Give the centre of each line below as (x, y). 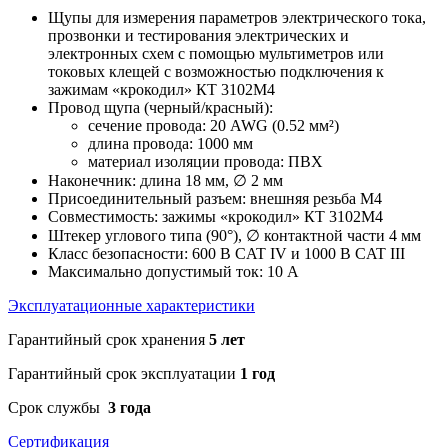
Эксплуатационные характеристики (131, 305)
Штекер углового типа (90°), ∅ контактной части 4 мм (234, 235)
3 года (127, 407)
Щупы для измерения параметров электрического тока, (237, 17)
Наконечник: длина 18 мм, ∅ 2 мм (165, 180)
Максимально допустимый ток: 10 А (173, 271)
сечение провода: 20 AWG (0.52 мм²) (213, 125)
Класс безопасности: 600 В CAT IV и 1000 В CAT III (226, 253)
